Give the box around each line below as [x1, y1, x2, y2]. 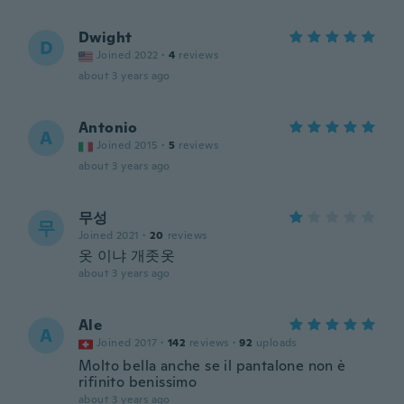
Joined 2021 [78, 228, 140, 243]
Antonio [78, 118, 138, 137]
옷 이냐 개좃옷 [78, 246, 176, 265]
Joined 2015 [96, 138, 159, 152]
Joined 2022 [96, 48, 159, 62]
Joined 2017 [96, 335, 158, 350]
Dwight [78, 28, 133, 47]
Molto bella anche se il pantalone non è [78, 356, 346, 375]
